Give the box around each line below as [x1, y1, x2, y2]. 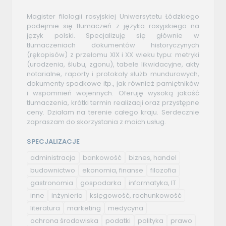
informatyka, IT [129, 178, 177, 188]
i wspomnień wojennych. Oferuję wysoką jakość [27, 88, 199, 98]
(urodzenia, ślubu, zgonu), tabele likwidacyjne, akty [27, 59, 199, 69]
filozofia [150, 165, 177, 175]
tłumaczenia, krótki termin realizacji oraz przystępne [27, 97, 199, 107]
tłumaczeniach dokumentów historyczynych [27, 40, 199, 50]
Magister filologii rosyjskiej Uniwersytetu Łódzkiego [27, 11, 199, 21]
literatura [30, 203, 61, 213]
